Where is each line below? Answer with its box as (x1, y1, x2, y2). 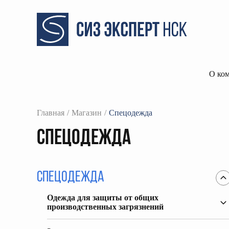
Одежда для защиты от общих (47, 193, 158, 202)
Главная (37, 108, 64, 117)
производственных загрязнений (47, 202, 164, 211)
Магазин (72, 108, 102, 117)
